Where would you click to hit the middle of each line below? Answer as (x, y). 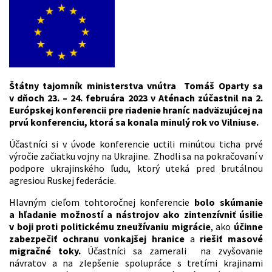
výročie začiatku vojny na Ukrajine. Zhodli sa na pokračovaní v (136, 156)
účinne (247, 226)
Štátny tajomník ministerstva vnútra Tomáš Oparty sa (136, 85)
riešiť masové (229, 238)
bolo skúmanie (226, 202)
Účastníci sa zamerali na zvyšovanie (175, 250)
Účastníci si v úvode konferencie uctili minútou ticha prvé (136, 144)
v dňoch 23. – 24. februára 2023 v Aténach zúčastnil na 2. (136, 97)
